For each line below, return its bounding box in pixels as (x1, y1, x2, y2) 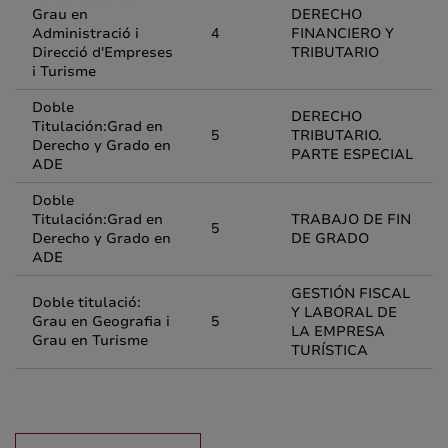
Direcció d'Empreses (32, 43, 173, 62)
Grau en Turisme (32, 331, 148, 350)
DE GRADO (291, 229, 369, 248)
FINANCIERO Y (291, 24, 394, 43)
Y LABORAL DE (291, 303, 397, 322)
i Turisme (32, 62, 96, 81)
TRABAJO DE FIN (291, 210, 411, 229)
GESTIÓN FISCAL (291, 284, 410, 303)
